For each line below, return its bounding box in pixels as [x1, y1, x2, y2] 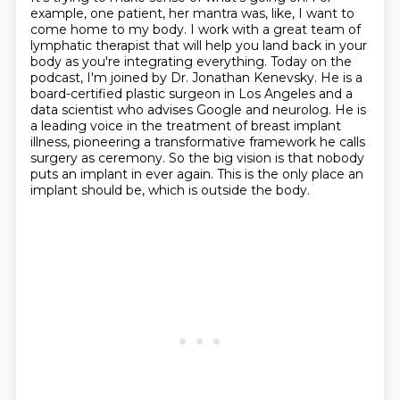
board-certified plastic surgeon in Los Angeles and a [29, 86, 353, 102]
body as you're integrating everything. [29, 54, 271, 70]
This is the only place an [216, 166, 363, 182]
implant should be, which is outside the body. [29, 182, 310, 198]
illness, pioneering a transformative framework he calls [29, 134, 365, 150]
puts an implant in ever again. [29, 166, 217, 182]
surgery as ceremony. [29, 150, 169, 166]
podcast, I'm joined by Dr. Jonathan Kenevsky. [29, 70, 321, 86]
